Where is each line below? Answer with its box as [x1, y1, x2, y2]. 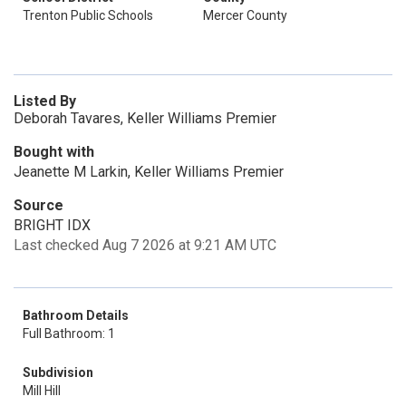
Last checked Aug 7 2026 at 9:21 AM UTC [14, 237, 276, 254]
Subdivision [23, 365, 93, 380]
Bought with [14, 143, 94, 160]
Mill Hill [23, 383, 61, 398]
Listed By [14, 92, 76, 110]
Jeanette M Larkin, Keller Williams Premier [14, 163, 284, 180]
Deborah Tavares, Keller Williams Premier [14, 110, 276, 127]
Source [14, 197, 63, 214]
